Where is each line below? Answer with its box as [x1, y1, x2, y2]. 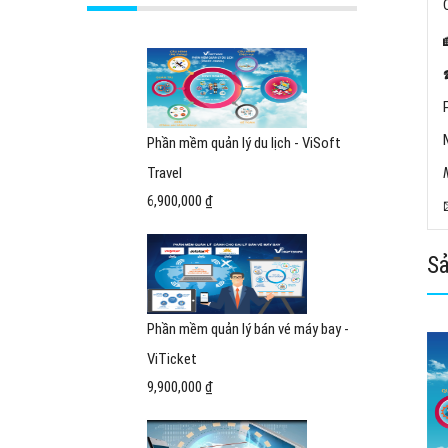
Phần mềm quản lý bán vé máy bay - [147, 320, 349, 338]
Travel [147, 164, 182, 182]
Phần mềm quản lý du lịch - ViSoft [147, 134, 341, 152]
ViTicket [147, 350, 197, 368]
